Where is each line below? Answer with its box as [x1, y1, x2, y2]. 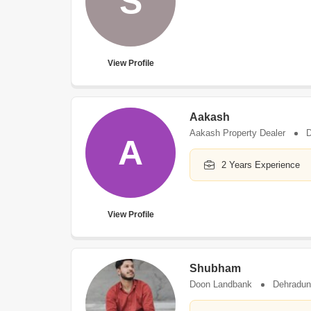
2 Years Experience [221, 160, 300, 170]
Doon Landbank [190, 279, 252, 289]
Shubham [190, 262, 241, 274]
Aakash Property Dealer [190, 128, 285, 138]
